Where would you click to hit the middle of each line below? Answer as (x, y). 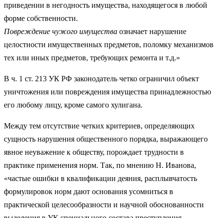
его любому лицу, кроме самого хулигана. (73, 105)
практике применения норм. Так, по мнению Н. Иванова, (100, 165)
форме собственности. (41, 18)
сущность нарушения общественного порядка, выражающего (106, 139)
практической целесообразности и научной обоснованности (104, 204)
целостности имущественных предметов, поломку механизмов (109, 44)
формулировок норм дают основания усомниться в (89, 191)
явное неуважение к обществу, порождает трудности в (94, 152)
